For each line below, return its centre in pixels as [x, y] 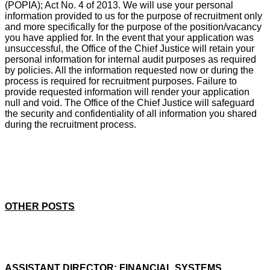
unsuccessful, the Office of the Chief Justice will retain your [130, 48]
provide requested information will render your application [127, 92]
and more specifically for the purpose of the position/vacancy [133, 27]
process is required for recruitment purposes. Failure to [121, 81]
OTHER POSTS [40, 206]
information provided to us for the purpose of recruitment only [133, 16]
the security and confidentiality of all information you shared [131, 113]
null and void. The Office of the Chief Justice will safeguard [130, 102]
